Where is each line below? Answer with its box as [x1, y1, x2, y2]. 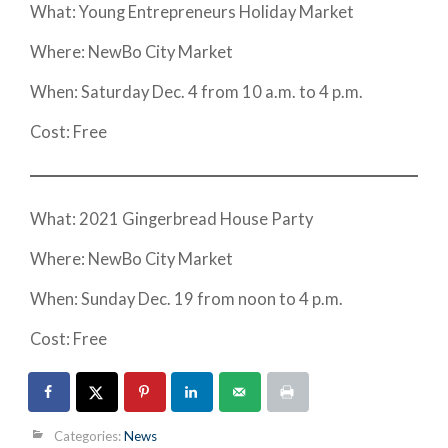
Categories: [51, 427, 124, 444]
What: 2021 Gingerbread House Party [30, 208, 316, 229]
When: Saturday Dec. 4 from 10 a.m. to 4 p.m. [30, 81, 366, 102]
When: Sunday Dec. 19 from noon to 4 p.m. [30, 288, 346, 309]
